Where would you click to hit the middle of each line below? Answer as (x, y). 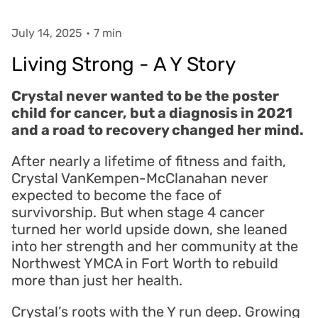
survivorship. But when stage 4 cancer (138, 212)
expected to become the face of (116, 195)
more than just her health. (97, 280)
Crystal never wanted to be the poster (145, 96)
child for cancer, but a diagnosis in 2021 (152, 113)
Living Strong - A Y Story (123, 64)
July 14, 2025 (46, 33)
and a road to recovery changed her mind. (157, 130)
